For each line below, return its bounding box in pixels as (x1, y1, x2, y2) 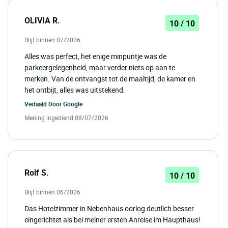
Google (63, 99, 82, 108)
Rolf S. (24, 166, 49, 178)
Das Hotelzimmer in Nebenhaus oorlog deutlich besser (24, 203, 194, 213)
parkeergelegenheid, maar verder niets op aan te (24, 62, 175, 72)
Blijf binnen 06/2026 (24, 187, 80, 196)
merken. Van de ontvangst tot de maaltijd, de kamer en (24, 73, 195, 83)
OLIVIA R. (24, 14, 60, 26)
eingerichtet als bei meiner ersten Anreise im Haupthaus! (24, 214, 201, 224)
